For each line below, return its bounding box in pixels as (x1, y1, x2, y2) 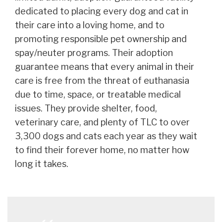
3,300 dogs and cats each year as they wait (15, 131, 197, 141)
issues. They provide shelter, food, (15, 103, 157, 113)
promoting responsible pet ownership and (15, 34, 187, 44)
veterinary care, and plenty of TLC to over (15, 117, 190, 127)
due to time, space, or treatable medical (15, 89, 181, 100)
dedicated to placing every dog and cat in (15, 6, 188, 16)
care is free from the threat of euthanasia (15, 75, 189, 86)
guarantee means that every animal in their (15, 61, 194, 72)
